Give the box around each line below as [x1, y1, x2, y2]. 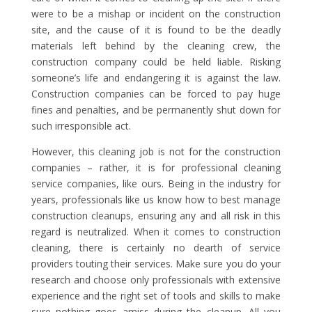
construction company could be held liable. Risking [31, 55, 281, 68]
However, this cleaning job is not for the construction [31, 145, 281, 158]
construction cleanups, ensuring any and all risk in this [31, 209, 281, 222]
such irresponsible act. [31, 119, 131, 132]
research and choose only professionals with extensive [31, 273, 281, 286]
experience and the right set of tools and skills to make [31, 289, 281, 302]
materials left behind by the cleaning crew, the [31, 39, 281, 52]
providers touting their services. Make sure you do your [31, 257, 281, 270]
